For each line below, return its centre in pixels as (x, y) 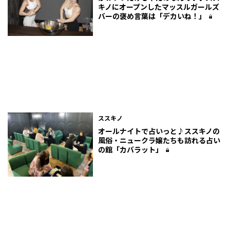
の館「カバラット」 (131, 149)
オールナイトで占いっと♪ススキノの (159, 131)
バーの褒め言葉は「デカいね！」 (152, 16)
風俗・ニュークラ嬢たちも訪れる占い (159, 140)
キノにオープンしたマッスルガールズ (159, 7)
